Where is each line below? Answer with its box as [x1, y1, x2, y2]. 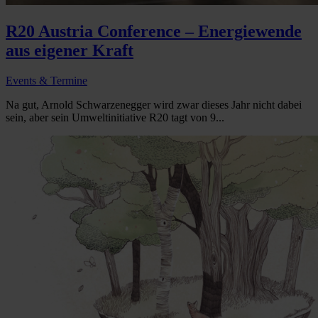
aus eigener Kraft [6, 40, 133, 60]
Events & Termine [6, 74, 87, 87]
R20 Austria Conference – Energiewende [6, 21, 302, 40]
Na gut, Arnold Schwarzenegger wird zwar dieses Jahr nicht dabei [6, 98, 302, 111]
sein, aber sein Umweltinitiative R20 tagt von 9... [6, 111, 224, 124]
